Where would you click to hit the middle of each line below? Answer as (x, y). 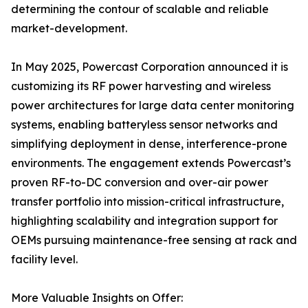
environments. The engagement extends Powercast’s (151, 163)
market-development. (69, 29)
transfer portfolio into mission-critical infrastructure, (147, 202)
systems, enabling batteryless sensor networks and (144, 125)
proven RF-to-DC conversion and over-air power (140, 183)
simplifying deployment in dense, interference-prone (149, 144)
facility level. (44, 260)
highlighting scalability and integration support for (144, 221)
